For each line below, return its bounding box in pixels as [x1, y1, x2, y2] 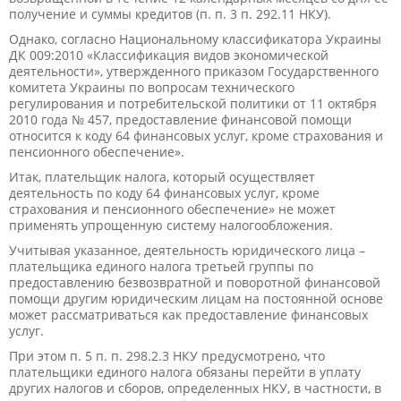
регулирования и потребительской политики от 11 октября [9, 94, 377, 112]
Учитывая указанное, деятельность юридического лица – [9, 241, 365, 259]
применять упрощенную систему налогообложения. [9, 216, 333, 234]
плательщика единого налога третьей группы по [9, 257, 313, 275]
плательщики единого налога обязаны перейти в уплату [9, 363, 361, 380]
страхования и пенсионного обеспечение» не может [9, 200, 336, 218]
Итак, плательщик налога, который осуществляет [9, 167, 315, 185]
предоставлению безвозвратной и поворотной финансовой [9, 273, 380, 291]
